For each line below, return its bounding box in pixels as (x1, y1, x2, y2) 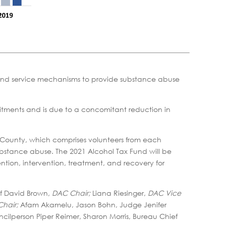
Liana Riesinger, (90, 188, 148, 198)
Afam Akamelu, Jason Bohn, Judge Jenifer (18, 199, 166, 209)
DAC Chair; (52, 188, 90, 198)
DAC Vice (148, 188, 181, 198)
